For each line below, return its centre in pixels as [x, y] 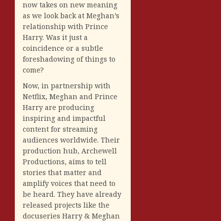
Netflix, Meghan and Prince [70, 96]
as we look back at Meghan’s [71, 15]
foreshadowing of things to [69, 59]
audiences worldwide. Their [71, 140]
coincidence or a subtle [63, 48]
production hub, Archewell [70, 150]
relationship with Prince [65, 26]
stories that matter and [62, 172]
